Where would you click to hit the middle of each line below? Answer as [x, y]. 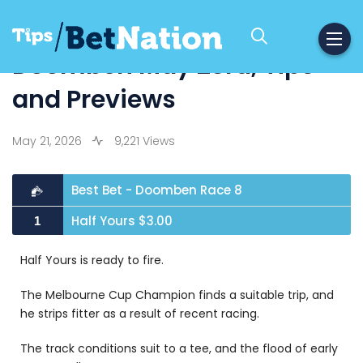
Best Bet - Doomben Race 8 [156, 190]
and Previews [94, 100]
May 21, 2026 [47, 141]
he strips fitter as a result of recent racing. [140, 314]
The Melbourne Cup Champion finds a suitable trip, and [177, 295]
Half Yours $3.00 [122, 221]
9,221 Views [143, 141]
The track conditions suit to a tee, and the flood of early [179, 348]
